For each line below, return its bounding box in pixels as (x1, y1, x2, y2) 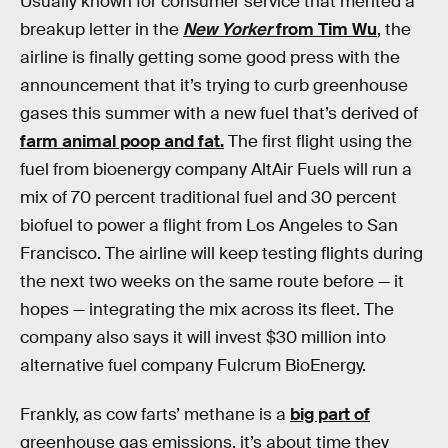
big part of (290, 404, 370, 426)
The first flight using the (224, 130, 412, 152)
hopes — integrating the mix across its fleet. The (20, 298, 394, 320)
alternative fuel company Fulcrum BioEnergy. (20, 354, 366, 376)
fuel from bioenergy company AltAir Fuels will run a (20, 158, 412, 180)
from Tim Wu (272, 18, 377, 40)
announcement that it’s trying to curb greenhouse (20, 74, 408, 96)
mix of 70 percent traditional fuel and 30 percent (20, 186, 397, 208)
